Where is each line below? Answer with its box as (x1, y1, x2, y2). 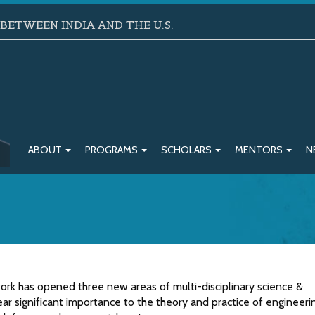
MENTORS (235, 143, 285, 157)
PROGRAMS (85, 143, 140, 157)
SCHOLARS (161, 143, 214, 157)
